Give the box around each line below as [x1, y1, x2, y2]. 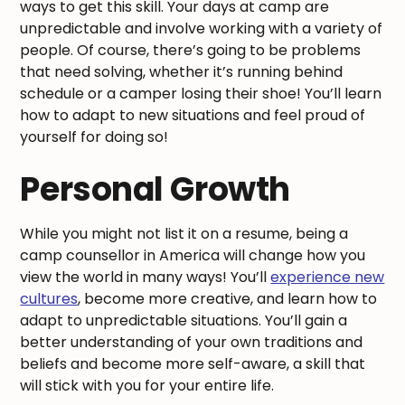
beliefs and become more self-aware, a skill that [20, 353, 366, 375]
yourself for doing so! [20, 127, 169, 148]
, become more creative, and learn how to [78, 288, 378, 310]
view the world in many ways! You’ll [20, 267, 271, 288]
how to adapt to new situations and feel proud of [20, 105, 366, 127]
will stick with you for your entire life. [20, 375, 278, 397]
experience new [270, 267, 385, 288]
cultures [20, 288, 79, 310]
